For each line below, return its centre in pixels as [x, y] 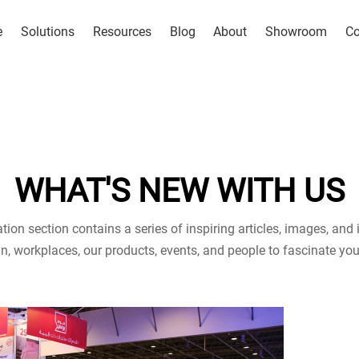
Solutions [48, 32]
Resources [122, 32]
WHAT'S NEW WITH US [179, 191]
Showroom [296, 32]
